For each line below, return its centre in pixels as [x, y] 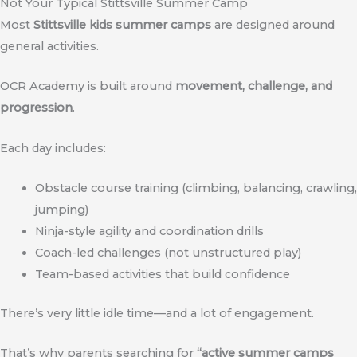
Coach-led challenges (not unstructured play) [168, 253]
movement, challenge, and [254, 86]
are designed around [273, 25]
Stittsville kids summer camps [122, 25]
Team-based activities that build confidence [162, 275]
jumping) [62, 210]
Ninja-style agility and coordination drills [149, 231]
